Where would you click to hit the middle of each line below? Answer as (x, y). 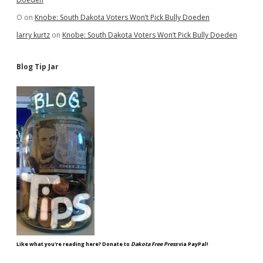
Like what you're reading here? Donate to (74, 244)
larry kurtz (33, 35)
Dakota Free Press (154, 244)
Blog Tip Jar (38, 67)
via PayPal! (193, 244)
